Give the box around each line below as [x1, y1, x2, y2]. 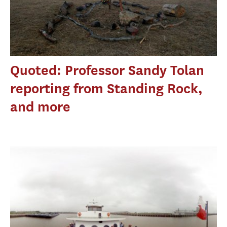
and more [10, 98, 70, 115]
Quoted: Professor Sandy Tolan [10, 62, 204, 78]
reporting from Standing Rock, [10, 80, 203, 96]
